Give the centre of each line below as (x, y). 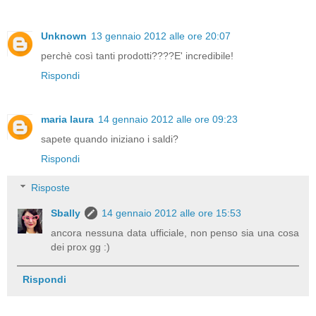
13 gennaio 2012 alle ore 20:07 (161, 36)
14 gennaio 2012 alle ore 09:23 (168, 119)
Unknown (64, 36)
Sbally (66, 213)
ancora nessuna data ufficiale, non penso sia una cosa (175, 233)
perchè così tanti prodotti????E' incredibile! (137, 55)
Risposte (51, 188)
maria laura (67, 119)
